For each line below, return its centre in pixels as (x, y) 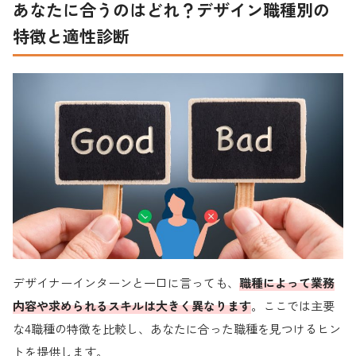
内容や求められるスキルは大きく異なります (132, 305)
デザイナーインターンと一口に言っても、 (126, 282)
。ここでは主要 (293, 305)
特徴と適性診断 (71, 36)
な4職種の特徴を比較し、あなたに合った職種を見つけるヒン (177, 328)
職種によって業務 (287, 282)
